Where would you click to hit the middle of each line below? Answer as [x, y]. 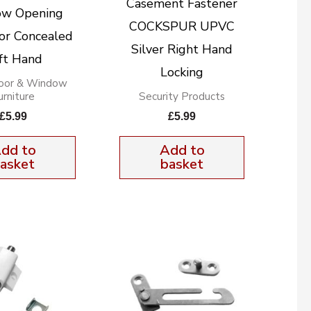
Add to [182, 150]
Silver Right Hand [182, 50]
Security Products [182, 97]
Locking [182, 73]
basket [182, 164]
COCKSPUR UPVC [182, 27]
